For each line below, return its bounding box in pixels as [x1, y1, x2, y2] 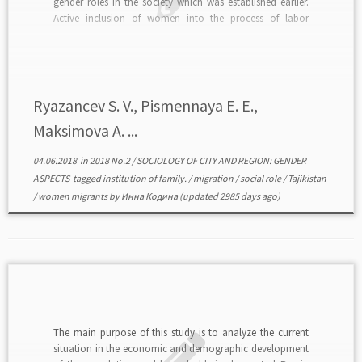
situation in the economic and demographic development [53, 341, 309, 356]
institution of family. [102, 172, 188, 184]
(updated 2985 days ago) [177, 190, 280, 202]
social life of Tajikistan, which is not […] [53, 43, 227, 57]
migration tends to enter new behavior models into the [53, 27, 309, 41]
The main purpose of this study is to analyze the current [53, 325, 309, 339]
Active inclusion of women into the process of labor [53, 11, 309, 25]
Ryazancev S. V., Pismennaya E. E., [32, 95, 258, 116]
